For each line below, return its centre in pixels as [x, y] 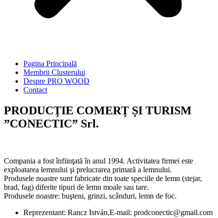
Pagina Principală [50, 64]
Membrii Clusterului [54, 72]
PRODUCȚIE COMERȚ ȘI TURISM [98, 110]
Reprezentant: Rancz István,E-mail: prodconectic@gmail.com [118, 212]
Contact [35, 90]
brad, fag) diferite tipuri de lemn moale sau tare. [76, 187]
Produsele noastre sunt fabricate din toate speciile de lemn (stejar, [103, 178]
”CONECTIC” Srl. [51, 123]
